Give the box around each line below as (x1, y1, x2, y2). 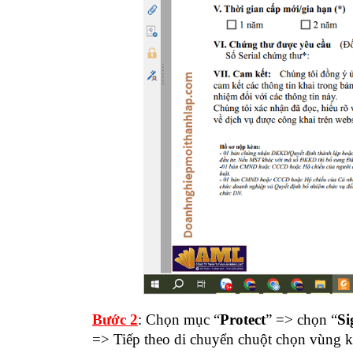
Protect (220, 311, 266, 329)
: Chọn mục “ (138, 311, 220, 329)
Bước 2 (92, 311, 138, 329)
